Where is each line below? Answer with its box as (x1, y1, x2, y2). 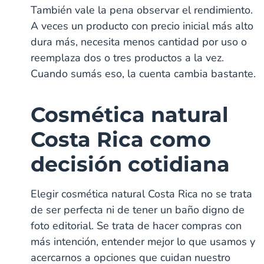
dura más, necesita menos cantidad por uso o (31, 34, 247, 49)
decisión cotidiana (31, 151, 230, 177)
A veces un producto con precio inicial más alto (31, 18, 254, 33)
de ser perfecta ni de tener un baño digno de (31, 202, 245, 217)
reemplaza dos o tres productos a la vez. (31, 50, 225, 65)
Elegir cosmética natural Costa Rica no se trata (31, 186, 253, 201)
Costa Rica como (31, 126, 212, 152)
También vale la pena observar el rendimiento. (31, 2, 253, 17)
